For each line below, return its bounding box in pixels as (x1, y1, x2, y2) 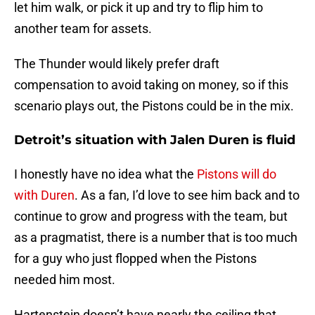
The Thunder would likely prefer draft (14, 56, 219, 72)
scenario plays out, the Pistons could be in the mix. (14, 98, 297, 114)
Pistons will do (197, 167, 276, 182)
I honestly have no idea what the (14, 167, 197, 182)
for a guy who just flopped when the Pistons (14, 251, 257, 266)
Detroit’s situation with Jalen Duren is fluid (14, 132, 299, 148)
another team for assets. (14, 21, 157, 37)
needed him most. (14, 272, 118, 288)
